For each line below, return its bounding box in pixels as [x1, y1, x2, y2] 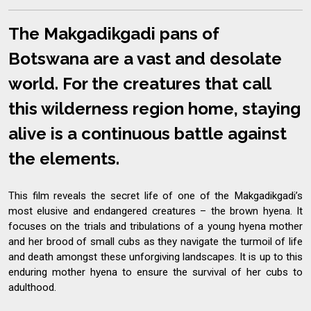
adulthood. [8, 280, 56, 294]
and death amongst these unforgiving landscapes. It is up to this [8, 250, 303, 263]
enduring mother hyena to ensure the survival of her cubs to [8, 265, 303, 278]
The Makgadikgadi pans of [8, 23, 219, 44]
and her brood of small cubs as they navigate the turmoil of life [8, 235, 303, 248]
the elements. [8, 148, 119, 169]
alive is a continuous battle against [8, 123, 287, 144]
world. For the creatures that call [8, 73, 271, 94]
